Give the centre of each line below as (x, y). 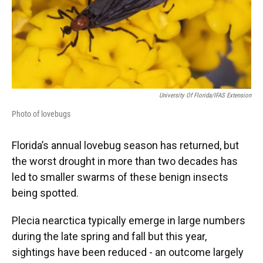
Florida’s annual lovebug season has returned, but (125, 146)
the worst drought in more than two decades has (125, 161)
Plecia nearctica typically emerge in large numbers (129, 221)
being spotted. (45, 193)
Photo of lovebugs (41, 114)
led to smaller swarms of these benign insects (120, 177)
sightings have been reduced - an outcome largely (128, 252)
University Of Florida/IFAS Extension (205, 96)
